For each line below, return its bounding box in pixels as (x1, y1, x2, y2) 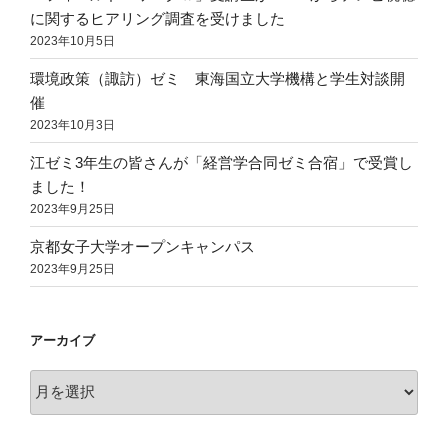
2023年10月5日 (30, 33, 115, 48)
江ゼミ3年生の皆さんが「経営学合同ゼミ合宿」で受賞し (30, 153, 413, 171)
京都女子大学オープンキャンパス (30, 237, 255, 255)
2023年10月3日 (30, 117, 115, 132)
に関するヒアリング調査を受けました (30, 9, 285, 27)
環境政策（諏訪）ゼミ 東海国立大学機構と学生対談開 (30, 69, 405, 87)
